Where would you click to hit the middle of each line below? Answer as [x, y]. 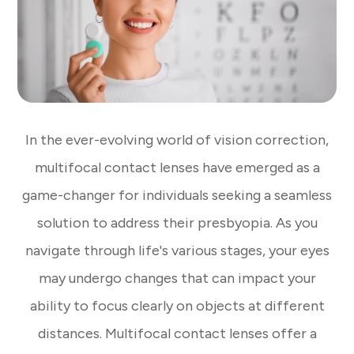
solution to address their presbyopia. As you [177, 223]
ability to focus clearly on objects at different [177, 306]
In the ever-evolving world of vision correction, [177, 140]
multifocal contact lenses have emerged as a [177, 168]
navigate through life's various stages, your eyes [177, 251]
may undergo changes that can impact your [177, 279]
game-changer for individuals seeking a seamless [177, 196]
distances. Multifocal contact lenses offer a [177, 334]
